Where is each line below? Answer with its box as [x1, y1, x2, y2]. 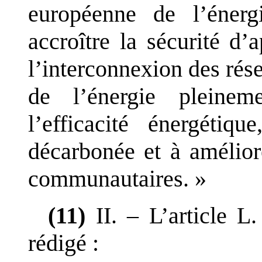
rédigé [28, 229, 87, 256]
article [168, 202, 227, 229]
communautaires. [28, 165, 189, 192]
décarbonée [28, 137, 135, 164]
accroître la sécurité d [28, 27, 242, 54]
